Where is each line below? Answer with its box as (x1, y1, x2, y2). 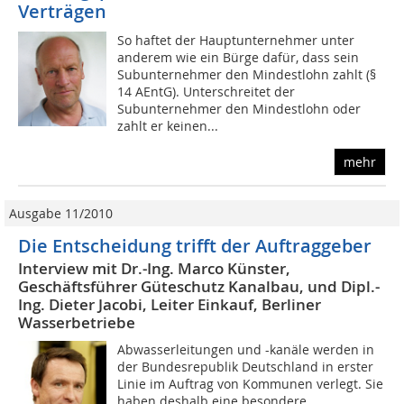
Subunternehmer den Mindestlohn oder (117, 100, 362, 118)
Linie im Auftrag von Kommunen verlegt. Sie (117, 375, 384, 393)
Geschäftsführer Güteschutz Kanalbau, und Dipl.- (18, 276, 380, 298)
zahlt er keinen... (117, 117, 219, 135)
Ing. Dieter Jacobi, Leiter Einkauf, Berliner (18, 294, 321, 316)
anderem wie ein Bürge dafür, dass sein (117, 49, 360, 67)
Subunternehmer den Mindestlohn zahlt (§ (117, 66, 377, 84)
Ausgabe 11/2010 (9, 205, 113, 223)
